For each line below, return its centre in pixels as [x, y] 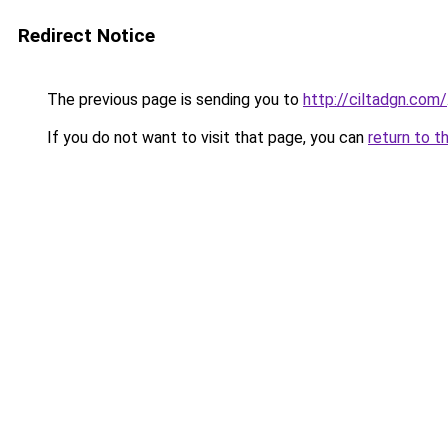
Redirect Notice [86, 35]
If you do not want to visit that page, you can [205, 137]
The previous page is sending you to [173, 99]
